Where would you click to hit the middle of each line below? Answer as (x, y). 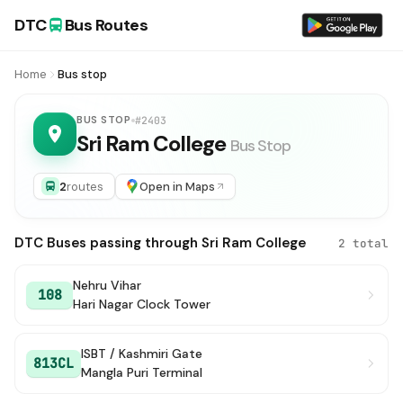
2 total (363, 243)
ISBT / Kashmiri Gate (142, 354)
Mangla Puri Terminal (142, 372)
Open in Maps (177, 186)
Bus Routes (106, 25)
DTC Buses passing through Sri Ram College (160, 243)
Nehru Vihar (107, 285)
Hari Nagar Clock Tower (142, 304)
